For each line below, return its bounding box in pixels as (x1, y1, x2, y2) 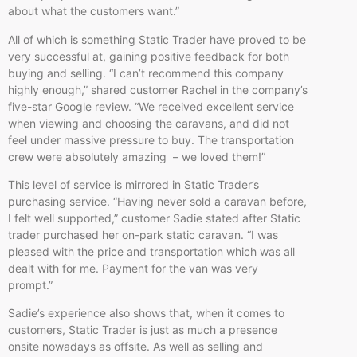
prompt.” (8, 278, 56, 292)
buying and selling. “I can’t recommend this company (8, 65, 284, 80)
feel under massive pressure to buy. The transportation (8, 132, 294, 147)
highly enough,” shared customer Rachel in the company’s (8, 82, 308, 96)
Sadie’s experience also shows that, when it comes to (8, 306, 284, 320)
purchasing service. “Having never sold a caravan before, (8, 194, 307, 209)
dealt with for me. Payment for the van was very (8, 261, 258, 276)
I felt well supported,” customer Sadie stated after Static (8, 211, 300, 226)
